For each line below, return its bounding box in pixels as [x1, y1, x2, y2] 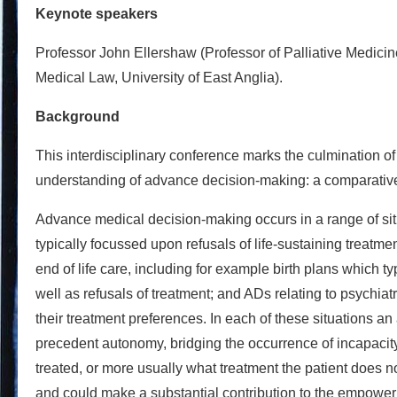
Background [35, 108, 120, 124]
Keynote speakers [35, 5, 158, 21]
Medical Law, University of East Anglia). [35, 69, 283, 85]
